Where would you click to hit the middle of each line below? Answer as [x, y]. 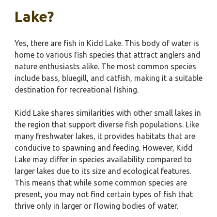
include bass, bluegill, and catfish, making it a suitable [108, 78]
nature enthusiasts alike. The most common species [105, 66]
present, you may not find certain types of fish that [104, 194]
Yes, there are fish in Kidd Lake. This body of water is [107, 43]
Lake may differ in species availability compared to [103, 159]
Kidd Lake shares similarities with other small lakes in [108, 113]
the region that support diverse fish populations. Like [107, 124]
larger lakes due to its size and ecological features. [103, 171]
